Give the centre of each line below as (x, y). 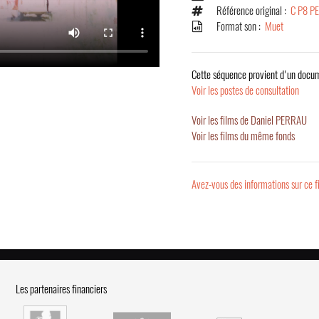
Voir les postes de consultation (245, 90)
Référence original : (253, 11)
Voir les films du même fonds (243, 136)
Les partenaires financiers (62, 289)
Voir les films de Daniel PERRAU (249, 120)
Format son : (240, 26)
